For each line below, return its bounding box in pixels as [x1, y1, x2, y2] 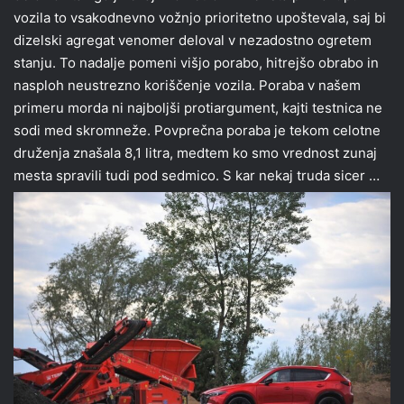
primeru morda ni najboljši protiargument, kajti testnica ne [14, 99, 382, 117]
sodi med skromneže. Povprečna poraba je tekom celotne [14, 122, 381, 140]
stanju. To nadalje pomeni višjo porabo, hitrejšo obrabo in [14, 54, 379, 72]
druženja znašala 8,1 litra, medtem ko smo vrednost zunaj [14, 144, 377, 162]
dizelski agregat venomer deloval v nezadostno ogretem [14, 32, 372, 50]
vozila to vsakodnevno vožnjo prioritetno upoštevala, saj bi [14, 9, 386, 27]
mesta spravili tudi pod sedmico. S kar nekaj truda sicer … [14, 167, 380, 185]
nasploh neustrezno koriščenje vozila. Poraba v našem [14, 77, 361, 95]
